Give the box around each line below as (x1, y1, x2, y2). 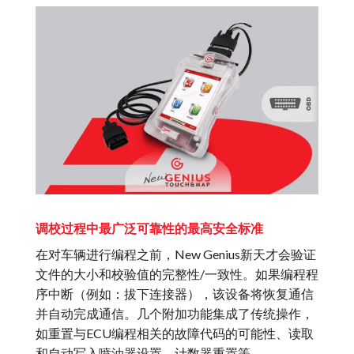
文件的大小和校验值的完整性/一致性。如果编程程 (36, 266, 318, 282)
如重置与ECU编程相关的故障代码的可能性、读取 (36, 326, 314, 341)
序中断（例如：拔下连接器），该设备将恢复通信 (36, 286, 314, 302)
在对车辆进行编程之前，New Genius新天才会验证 (36, 247, 316, 262)
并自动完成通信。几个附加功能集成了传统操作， (36, 306, 314, 322)
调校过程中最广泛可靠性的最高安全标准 (36, 220, 263, 236)
